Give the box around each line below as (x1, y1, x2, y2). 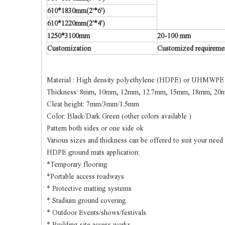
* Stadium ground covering (47, 197, 126, 204)
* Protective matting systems (47, 185, 132, 192)
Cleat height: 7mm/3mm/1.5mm (47, 100, 139, 108)
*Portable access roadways (47, 173, 124, 180)
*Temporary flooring (47, 161, 107, 168)
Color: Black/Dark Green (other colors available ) (47, 113, 191, 120)
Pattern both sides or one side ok (47, 125, 144, 132)
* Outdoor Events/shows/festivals (47, 209, 146, 216)
